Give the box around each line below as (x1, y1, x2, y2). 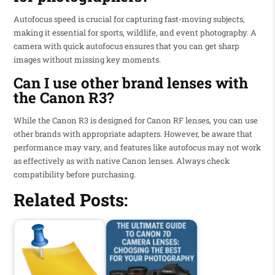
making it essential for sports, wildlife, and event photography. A (13, 27, 257, 39)
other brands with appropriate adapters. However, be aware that (13, 128, 252, 139)
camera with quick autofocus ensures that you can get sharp (13, 41, 239, 52)
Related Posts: (13, 188, 128, 211)
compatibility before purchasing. (13, 168, 136, 180)
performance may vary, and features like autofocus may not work (13, 141, 261, 153)
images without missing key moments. (13, 54, 161, 66)
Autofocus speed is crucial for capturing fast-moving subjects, (13, 14, 245, 25)
